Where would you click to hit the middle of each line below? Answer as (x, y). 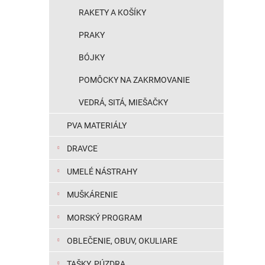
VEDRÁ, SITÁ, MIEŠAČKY (123, 102)
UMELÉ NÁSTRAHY (102, 172)
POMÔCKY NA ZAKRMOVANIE (134, 80)
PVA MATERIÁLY (97, 125)
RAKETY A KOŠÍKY (112, 12)
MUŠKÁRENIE (92, 195)
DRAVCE (82, 148)
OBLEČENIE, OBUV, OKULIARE (122, 241)
